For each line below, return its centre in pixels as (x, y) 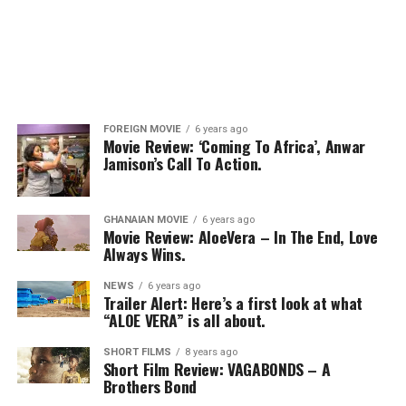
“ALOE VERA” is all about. (184, 320)
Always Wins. (144, 254)
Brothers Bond (150, 386)
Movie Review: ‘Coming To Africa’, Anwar (234, 146)
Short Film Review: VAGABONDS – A (217, 369)
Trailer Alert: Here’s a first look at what (232, 303)
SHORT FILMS (137, 352)
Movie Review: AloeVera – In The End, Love (240, 237)
